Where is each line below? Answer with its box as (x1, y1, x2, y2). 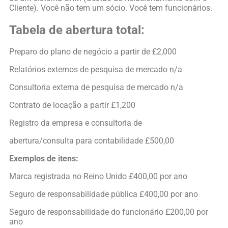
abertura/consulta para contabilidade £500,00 (9, 136, 174, 146)
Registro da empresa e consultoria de (9, 118, 142, 128)
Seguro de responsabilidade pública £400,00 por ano (9, 189, 198, 199)
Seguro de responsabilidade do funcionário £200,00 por (9, 207, 208, 217)
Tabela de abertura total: (9, 22, 145, 37)
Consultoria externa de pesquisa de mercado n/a (9, 82, 183, 93)
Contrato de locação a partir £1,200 (9, 100, 135, 110)
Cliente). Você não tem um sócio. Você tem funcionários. (9, 3, 212, 13)
